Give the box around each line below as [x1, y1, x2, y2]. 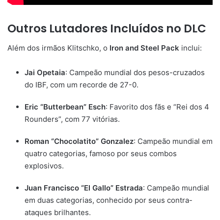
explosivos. [25, 161, 64, 171]
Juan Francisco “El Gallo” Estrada [25, 183, 143, 193]
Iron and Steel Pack [110, 43, 179, 53]
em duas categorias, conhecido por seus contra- [25, 195, 192, 205]
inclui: [179, 43, 202, 53]
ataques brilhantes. [25, 208, 91, 218]
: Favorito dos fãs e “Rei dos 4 [106, 102, 209, 112]
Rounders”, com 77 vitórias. [25, 114, 120, 124]
